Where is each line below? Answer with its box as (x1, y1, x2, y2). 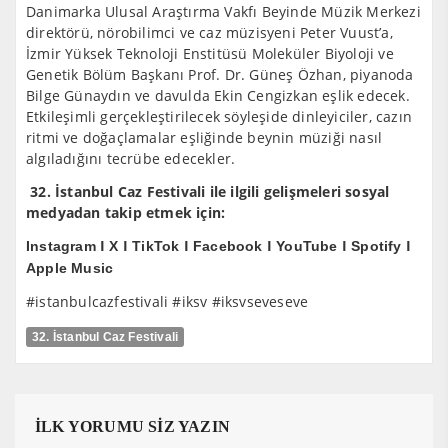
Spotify (351, 238, 402, 254)
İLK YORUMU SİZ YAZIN (35, 417, 230, 436)
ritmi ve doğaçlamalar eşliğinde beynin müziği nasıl (26, 128, 383, 147)
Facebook (193, 238, 263, 254)
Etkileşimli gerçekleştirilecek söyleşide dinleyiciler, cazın (26, 107, 413, 126)
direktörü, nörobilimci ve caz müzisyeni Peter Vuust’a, (26, 23, 393, 42)
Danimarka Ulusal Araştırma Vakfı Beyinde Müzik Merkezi (26, 2, 421, 21)
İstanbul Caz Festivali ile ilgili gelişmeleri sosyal (55, 182, 390, 201)
